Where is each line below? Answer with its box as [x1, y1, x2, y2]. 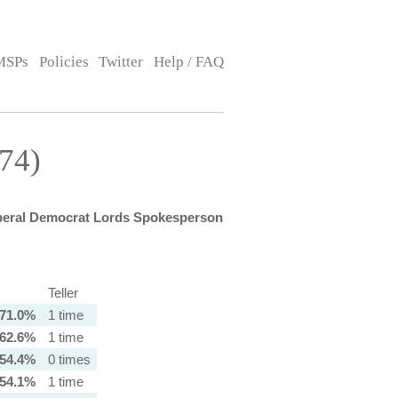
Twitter [99, 53, 144, 70]
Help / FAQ [153, 53, 224, 70]
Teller [47, 285, 78, 300]
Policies [38, 53, 89, 70]
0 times [47, 352, 91, 367]
